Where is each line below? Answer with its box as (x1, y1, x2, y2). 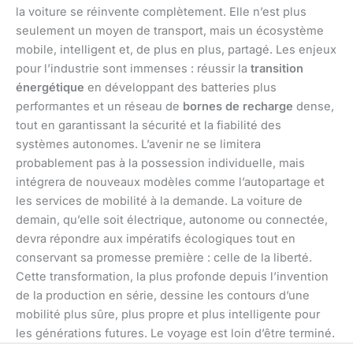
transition (251, 61, 303, 76)
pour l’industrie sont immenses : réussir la (16, 61, 251, 76)
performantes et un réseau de (16, 98, 183, 113)
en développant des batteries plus (84, 80, 277, 95)
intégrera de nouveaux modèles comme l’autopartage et (16, 174, 325, 189)
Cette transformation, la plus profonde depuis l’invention (16, 269, 329, 284)
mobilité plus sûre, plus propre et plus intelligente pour (16, 307, 320, 321)
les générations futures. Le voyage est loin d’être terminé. (16, 325, 335, 340)
